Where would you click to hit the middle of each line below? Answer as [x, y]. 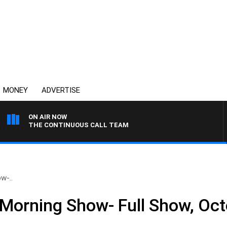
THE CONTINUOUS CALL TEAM [79, 125]
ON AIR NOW [48, 117]
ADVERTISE [61, 90]
